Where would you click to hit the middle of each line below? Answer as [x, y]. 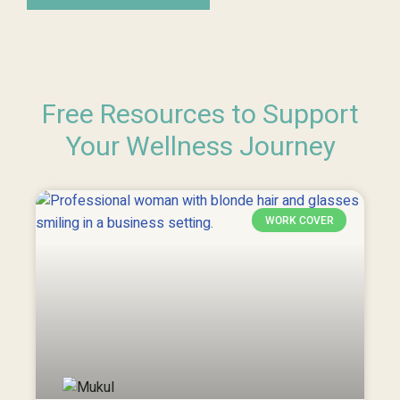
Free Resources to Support [200, 116]
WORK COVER [299, 220]
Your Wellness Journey [200, 148]
